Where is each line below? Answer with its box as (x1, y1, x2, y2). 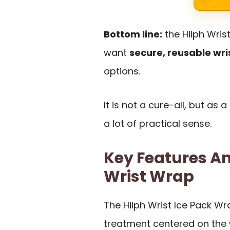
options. (104, 64, 140, 78)
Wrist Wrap (104, 165, 194, 187)
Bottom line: (104, 27, 162, 41)
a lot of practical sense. (104, 117, 212, 130)
